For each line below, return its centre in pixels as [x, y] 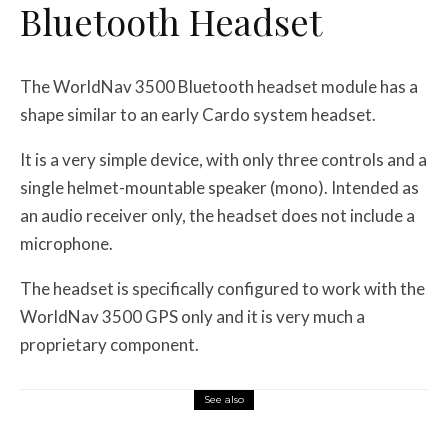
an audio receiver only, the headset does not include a [217, 215]
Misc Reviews [177, 438]
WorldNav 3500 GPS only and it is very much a [192, 316]
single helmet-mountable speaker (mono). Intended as [219, 187]
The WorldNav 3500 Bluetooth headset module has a [219, 86]
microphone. [66, 243]
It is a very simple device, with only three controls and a [223, 159]
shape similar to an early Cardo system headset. [198, 114]
